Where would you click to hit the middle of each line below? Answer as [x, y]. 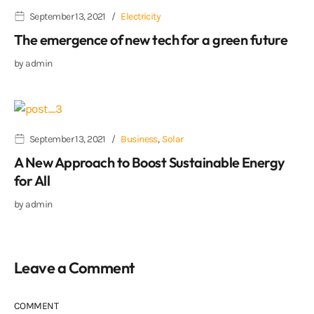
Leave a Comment [75, 267]
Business [139, 139]
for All [32, 180]
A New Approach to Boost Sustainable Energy [150, 162]
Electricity [141, 16]
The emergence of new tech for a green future [151, 39]
